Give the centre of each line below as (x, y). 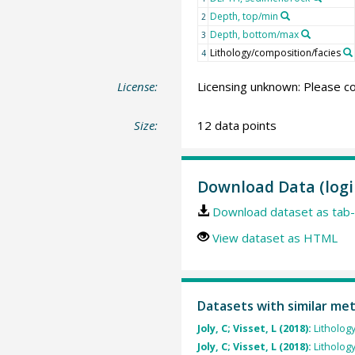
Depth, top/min (244, 16)
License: (138, 86)
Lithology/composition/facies (275, 52)
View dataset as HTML (275, 237)
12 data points (237, 126)
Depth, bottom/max (254, 34)
